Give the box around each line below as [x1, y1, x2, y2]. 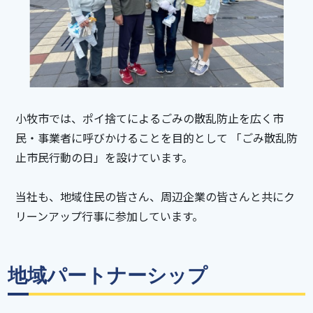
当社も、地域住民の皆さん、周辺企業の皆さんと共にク [15, 187, 295, 205]
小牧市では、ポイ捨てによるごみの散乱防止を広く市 [15, 109, 284, 126]
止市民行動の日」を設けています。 [15, 148, 193, 166]
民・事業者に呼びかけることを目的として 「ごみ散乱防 [15, 129, 298, 146]
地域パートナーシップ [8, 263, 208, 287]
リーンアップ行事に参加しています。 [15, 207, 203, 224]
